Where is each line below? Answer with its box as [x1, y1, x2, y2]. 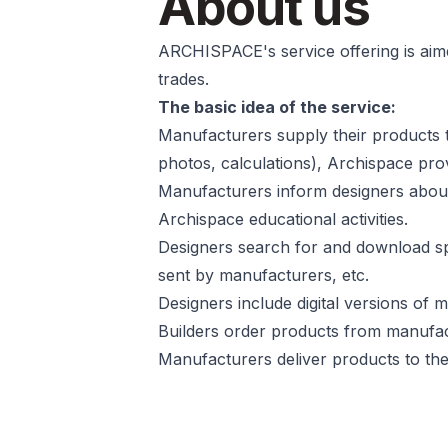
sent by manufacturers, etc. [158, 265, 370, 285]
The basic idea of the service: [158, 97, 397, 117]
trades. [158, 69, 210, 89]
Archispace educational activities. [158, 209, 409, 229]
